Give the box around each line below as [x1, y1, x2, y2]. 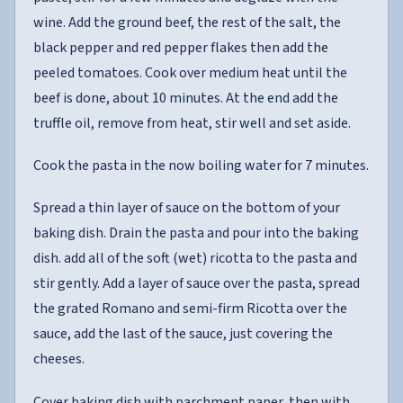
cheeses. [33, 349, 85, 370]
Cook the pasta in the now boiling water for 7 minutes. [33, 156, 369, 176]
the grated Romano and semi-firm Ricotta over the [33, 299, 347, 319]
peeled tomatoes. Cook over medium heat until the [33, 63, 347, 84]
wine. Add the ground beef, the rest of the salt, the [33, 13, 341, 33]
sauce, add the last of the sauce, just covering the [33, 324, 333, 345]
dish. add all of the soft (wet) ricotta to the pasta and [33, 248, 357, 269]
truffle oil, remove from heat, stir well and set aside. [33, 113, 351, 134]
